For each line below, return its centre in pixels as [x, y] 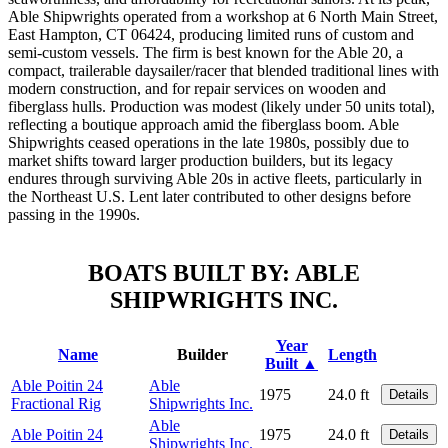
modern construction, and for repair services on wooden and [197, 88]
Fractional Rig [56, 403]
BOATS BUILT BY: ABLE [224, 272]
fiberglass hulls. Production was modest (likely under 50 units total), [221, 106]
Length [352, 354]
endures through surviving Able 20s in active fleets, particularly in [215, 178]
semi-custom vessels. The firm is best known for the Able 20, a [205, 52]
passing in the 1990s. [74, 214]
